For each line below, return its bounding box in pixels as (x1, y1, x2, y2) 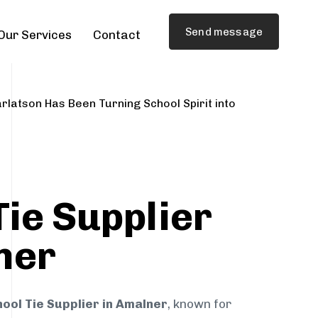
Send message (185, 25, 263, 38)
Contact (93, 28, 141, 43)
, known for (168, 297, 231, 312)
